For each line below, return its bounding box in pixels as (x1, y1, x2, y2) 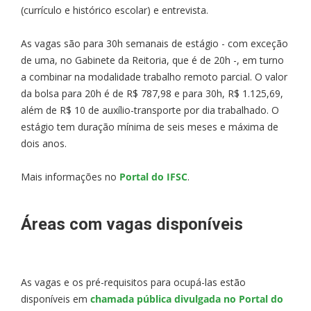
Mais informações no (21, 169, 119, 183)
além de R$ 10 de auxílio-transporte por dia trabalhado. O (21, 103, 279, 117)
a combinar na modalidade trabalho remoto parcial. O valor (21, 69, 287, 83)
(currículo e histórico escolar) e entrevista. (21, 3, 208, 17)
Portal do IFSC (119, 169, 187, 183)
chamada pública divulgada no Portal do (90, 292, 283, 305)
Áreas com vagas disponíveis (21, 214, 243, 234)
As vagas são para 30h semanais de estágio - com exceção (21, 36, 288, 50)
